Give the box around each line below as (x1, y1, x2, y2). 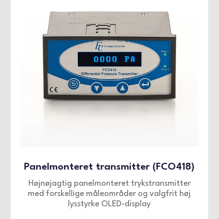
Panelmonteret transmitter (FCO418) (24, 162, 195, 173)
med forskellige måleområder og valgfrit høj (28, 190, 191, 198)
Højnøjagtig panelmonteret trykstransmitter (28, 179, 191, 188)
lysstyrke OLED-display (68, 200, 151, 209)
